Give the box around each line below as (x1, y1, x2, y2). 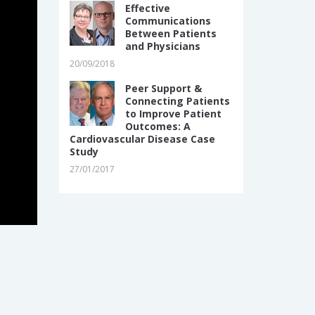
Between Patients (124, 27, 217, 40)
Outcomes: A (124, 120, 191, 133)
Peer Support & (124, 82, 202, 95)
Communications (124, 14, 211, 27)
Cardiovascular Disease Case (69, 132, 215, 146)
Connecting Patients (124, 94, 230, 108)
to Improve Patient (124, 107, 221, 120)
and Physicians (124, 39, 200, 53)
